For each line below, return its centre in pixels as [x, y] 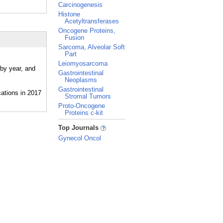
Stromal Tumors [88, 96]
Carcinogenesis [80, 5]
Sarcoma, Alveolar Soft [92, 47]
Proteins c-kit [84, 113]
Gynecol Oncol [80, 138]
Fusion [74, 38]
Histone [69, 14]
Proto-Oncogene [82, 106]
